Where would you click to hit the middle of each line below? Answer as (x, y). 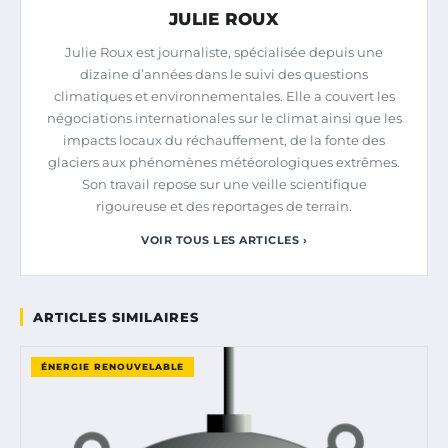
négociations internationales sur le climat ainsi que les (224, 118)
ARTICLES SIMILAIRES (116, 317)
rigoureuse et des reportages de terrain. (224, 206)
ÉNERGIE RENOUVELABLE (112, 367)
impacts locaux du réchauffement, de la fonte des (224, 140)
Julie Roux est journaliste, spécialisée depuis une (224, 52)
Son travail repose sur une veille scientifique (224, 184)
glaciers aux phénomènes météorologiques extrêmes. (224, 162)
